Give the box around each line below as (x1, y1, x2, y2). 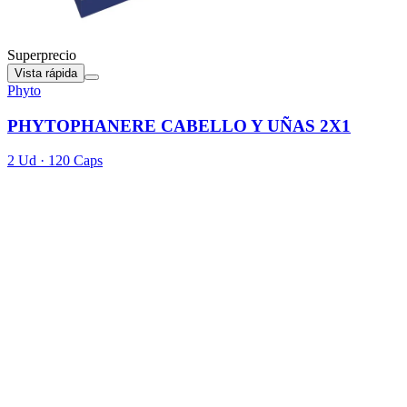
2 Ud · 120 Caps (7, 153, 103, 169)
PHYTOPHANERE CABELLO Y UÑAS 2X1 (7, 115, 351, 135)
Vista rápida (15, 65, 77, 80)
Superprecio (7, 46, 76, 63)
